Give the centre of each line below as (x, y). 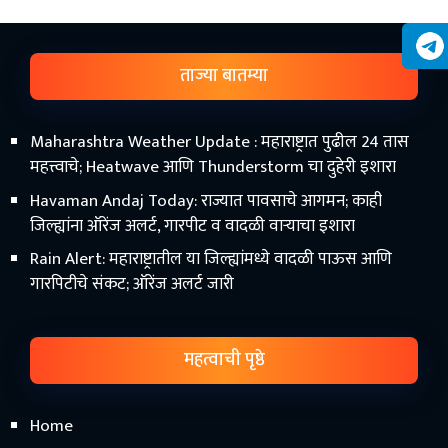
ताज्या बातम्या (224, 76)
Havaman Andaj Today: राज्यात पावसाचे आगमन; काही (206, 200)
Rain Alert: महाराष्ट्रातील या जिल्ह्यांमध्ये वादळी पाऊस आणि (211, 259)
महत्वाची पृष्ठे (224, 360)
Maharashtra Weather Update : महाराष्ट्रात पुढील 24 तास (219, 142)
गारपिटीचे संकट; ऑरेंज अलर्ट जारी (132, 284)
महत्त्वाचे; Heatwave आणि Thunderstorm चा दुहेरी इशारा (213, 167)
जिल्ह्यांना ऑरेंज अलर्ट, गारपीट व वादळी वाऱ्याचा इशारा (192, 225)
